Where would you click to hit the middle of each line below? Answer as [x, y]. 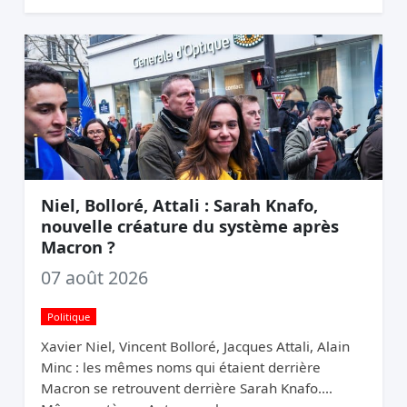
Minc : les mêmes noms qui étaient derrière [180, 367]
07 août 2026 [94, 277]
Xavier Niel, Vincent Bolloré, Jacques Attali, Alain [195, 346]
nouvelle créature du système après [189, 225]
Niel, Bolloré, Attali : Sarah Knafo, [179, 204]
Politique [68, 316]
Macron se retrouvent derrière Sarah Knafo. [181, 387]
